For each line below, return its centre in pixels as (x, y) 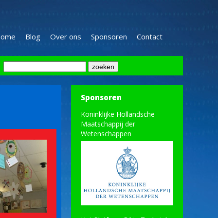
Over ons (66, 36)
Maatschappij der (108, 124)
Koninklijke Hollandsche (118, 114)
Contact (150, 36)
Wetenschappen (106, 134)
